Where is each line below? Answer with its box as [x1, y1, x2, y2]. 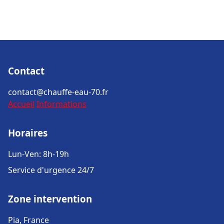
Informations [36, 98, 86, 109]
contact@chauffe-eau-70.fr [8, 86, 108, 97]
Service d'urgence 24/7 [8, 164, 94, 175]
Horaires [8, 126, 47, 139]
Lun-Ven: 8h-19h [8, 148, 69, 159]
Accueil [8, 98, 34, 109]
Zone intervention [8, 192, 92, 205]
